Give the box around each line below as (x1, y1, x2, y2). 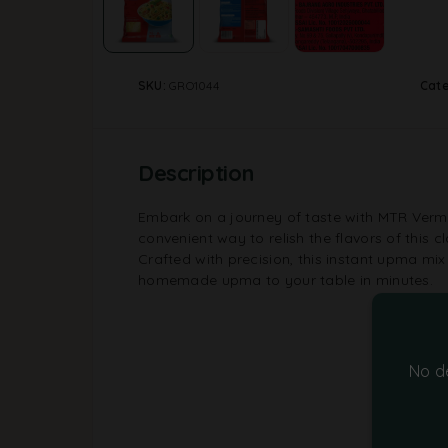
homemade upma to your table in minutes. (138, 270, 433, 289)
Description (138, 158, 254, 187)
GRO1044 (169, 77, 219, 93)
